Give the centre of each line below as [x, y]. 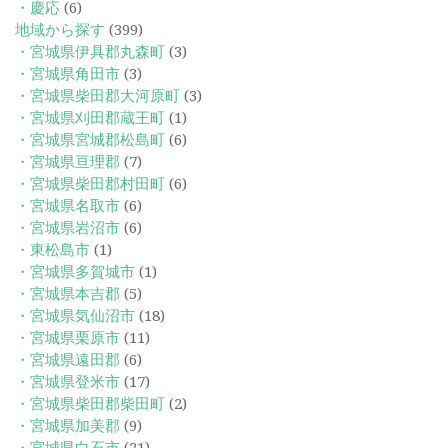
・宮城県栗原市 [67, 337]
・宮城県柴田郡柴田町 [90, 403]
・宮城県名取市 [67, 205]
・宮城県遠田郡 [67, 359]
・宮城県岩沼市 [67, 227]
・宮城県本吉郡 [67, 293]
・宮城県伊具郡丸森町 [90, 51]
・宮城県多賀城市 [75, 271]
